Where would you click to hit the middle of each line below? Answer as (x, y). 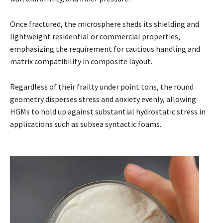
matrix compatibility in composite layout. (81, 61)
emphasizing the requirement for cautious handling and (105, 49)
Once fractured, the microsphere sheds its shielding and (105, 24)
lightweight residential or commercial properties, (95, 36)
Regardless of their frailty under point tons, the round (102, 86)
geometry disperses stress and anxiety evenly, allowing (103, 99)
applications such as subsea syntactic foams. (86, 124)
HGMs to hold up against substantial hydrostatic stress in (108, 111)
